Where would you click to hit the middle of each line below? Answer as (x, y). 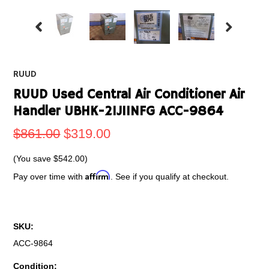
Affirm (98, 175)
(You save (34, 159)
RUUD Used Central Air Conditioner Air (129, 95)
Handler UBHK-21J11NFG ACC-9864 (119, 112)
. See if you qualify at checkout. (170, 177)
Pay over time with (50, 177)
